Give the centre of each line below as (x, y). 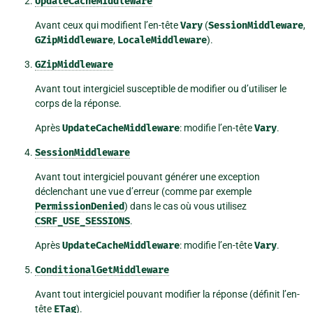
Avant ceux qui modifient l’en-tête (108, 26)
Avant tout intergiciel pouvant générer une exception (147, 177)
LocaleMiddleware (162, 41)
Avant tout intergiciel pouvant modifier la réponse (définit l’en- (167, 294)
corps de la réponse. (78, 104)
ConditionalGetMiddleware (102, 270)
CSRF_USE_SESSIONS (82, 221)
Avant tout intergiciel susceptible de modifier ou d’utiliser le (161, 89)
